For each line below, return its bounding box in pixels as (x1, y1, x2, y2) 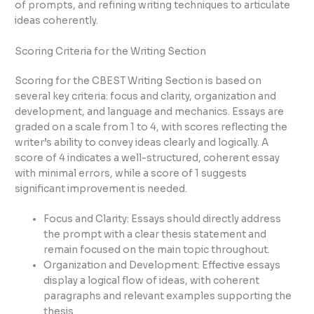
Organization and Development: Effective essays (43, 259, 281, 272)
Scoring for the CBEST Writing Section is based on (15, 74, 262, 87)
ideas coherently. (15, 14, 99, 27)
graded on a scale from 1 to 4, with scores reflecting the (15, 121, 288, 133)
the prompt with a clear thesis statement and (43, 228, 267, 241)
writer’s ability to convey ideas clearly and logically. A (15, 136, 269, 149)
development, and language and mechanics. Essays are (15, 105, 285, 118)
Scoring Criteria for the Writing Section (15, 45, 207, 57)
